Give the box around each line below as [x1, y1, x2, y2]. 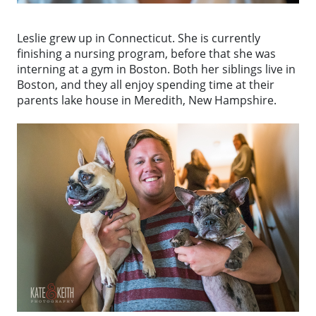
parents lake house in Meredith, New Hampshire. [17, 92, 276, 109]
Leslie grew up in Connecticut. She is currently [17, 30, 260, 47]
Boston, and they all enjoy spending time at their [17, 77, 274, 93]
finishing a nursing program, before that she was [17, 46, 276, 62]
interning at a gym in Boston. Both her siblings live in [17, 61, 296, 78]
